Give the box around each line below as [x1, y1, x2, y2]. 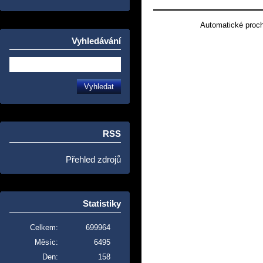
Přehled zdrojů [66, 155, 121, 164]
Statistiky [83, 198, 121, 208]
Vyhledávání [72, 36, 121, 46]
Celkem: [30, 223, 58, 232]
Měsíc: [35, 238, 58, 247]
